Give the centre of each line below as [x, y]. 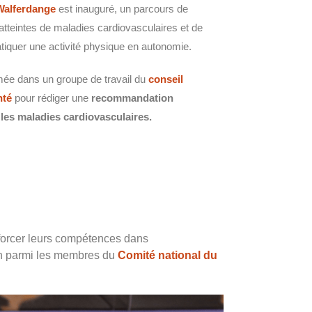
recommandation [132, 97]
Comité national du [167, 255]
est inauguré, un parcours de [122, 8]
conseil [166, 79]
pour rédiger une [52, 97]
